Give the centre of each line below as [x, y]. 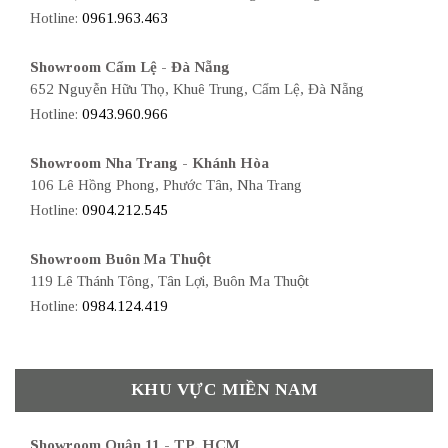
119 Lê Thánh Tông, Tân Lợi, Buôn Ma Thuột [169, 281]
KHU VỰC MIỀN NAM [224, 390]
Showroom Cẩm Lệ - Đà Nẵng [130, 67]
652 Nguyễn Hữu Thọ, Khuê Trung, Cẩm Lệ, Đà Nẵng [197, 89]
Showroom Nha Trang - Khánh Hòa [149, 163]
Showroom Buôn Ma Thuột [120, 259]
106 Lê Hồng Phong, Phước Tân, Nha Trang [166, 185]
